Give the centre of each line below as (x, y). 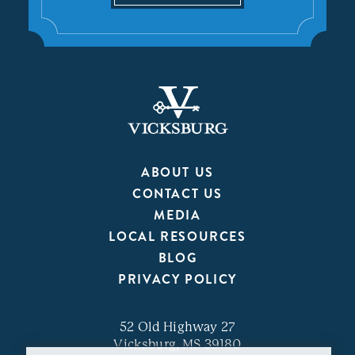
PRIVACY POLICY (177, 280)
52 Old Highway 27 (177, 327)
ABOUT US (177, 173)
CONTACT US (177, 194)
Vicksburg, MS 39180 (177, 345)
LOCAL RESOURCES (177, 237)
